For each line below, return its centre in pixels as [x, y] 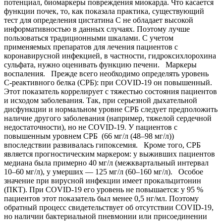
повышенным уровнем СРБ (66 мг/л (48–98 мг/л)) [89, 136]
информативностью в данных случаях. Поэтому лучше [97, 29]
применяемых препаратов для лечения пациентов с [91, 47]
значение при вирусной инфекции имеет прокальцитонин [103, 180]
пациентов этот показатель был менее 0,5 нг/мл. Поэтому [101, 198]
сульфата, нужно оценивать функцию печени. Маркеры [100, 64]
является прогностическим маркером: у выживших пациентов [110, 154]
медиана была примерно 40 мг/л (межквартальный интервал [106, 163]
